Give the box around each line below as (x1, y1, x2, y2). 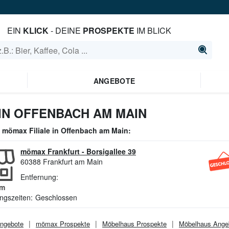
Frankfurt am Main (43, 156, 103, 167)
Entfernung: (20, 172, 58, 182)
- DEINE (49, 25, 83, 36)
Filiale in (27, 125, 61, 135)
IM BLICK (134, 25, 172, 36)
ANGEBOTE (93, 76, 135, 86)
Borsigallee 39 (86, 146, 136, 156)
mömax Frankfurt (20, 146, 80, 156)
